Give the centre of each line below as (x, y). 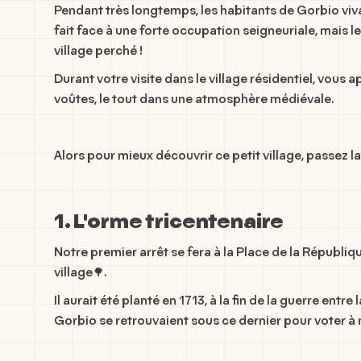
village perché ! (99, 52)
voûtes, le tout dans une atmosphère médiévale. (194, 100)
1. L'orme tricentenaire (169, 222)
